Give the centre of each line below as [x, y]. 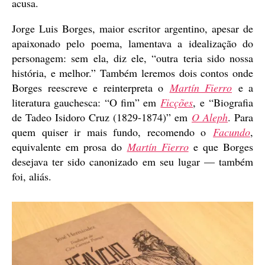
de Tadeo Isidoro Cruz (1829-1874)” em [102, 117]
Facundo [232, 132]
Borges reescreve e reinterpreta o [91, 87]
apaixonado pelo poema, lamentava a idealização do [132, 43]
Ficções [177, 102]
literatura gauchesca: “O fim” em [86, 102]
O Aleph [210, 117]
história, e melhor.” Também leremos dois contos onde [132, 72]
